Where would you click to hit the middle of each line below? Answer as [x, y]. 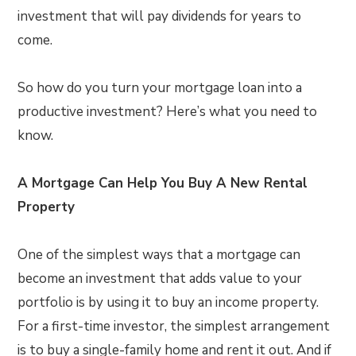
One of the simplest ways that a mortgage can [159, 255]
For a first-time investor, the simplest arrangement [174, 326]
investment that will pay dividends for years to [160, 16]
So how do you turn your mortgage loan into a [160, 88]
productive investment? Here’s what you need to [168, 112]
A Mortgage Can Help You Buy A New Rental [163, 183]
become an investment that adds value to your [160, 279]
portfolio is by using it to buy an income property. [168, 302]
